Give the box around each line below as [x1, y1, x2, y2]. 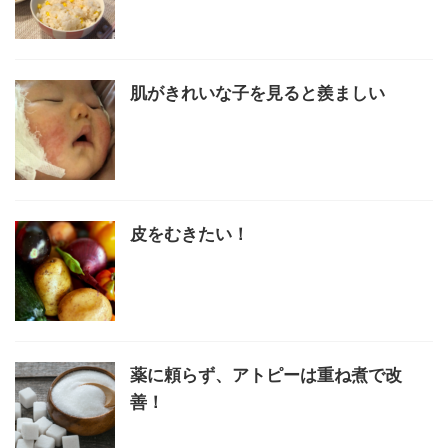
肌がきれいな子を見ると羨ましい [130, 83, 385, 104]
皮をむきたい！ [130, 224, 249, 245]
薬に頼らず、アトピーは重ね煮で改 [130, 365, 402, 386]
